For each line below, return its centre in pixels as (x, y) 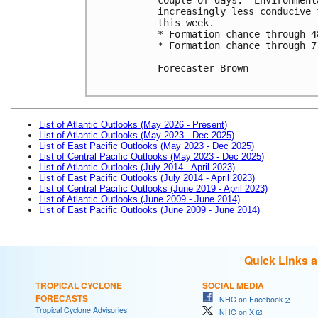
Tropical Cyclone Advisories (81, 309)
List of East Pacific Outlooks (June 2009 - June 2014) (149, 209)
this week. (186, 22)
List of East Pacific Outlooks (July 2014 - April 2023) (147, 177)
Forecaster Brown (203, 68)
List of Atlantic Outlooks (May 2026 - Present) (133, 124)
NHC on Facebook (248, 299)
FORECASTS (62, 298)
